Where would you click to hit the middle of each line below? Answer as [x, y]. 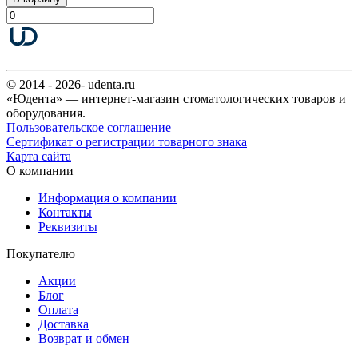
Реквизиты [68, 226]
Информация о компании [107, 197]
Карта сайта [39, 156]
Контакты [65, 212]
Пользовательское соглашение [89, 127]
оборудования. [46, 113]
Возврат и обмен [84, 338]
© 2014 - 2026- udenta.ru [71, 84]
